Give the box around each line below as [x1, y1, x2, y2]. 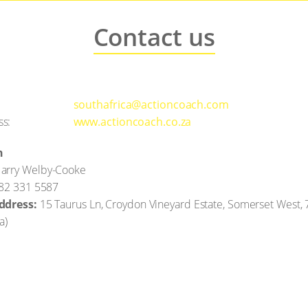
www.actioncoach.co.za [73, 113, 192, 129]
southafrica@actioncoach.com [73, 96, 229, 112]
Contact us [93, 21, 215, 53]
